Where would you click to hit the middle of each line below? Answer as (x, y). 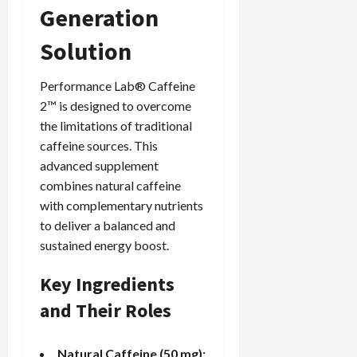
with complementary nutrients (122, 205)
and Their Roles (106, 310)
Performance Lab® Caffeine (118, 85)
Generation (99, 17)
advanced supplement (99, 165)
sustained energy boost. (104, 245)
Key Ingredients (107, 284)
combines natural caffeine (110, 185)
